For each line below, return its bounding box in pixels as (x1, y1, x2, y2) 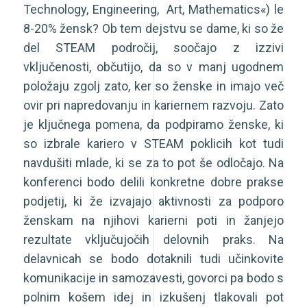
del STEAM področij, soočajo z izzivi (23, 40, 284, 55)
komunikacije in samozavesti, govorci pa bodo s (23, 270, 284, 285)
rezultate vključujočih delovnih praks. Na (23, 232, 284, 247)
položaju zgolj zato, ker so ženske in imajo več (23, 78, 284, 93)
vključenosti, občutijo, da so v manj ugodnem (23, 59, 284, 74)
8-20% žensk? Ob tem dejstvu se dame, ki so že (23, 21, 284, 36)
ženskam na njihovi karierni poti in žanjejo (23, 212, 284, 228)
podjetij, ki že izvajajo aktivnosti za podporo (23, 193, 284, 208)
